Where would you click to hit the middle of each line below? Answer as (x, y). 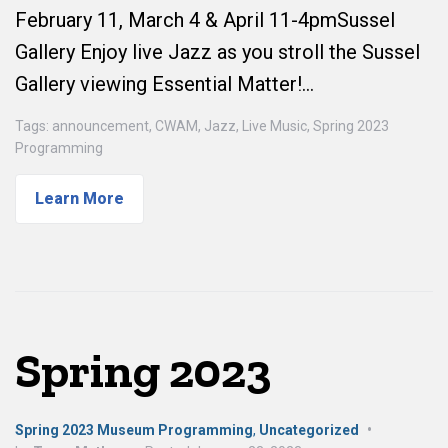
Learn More (79, 198)
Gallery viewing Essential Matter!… (164, 84)
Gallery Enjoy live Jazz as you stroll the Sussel (217, 52)
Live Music (274, 126)
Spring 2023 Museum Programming (134, 430)
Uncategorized (309, 430)
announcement (100, 126)
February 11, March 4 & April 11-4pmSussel (205, 20)
